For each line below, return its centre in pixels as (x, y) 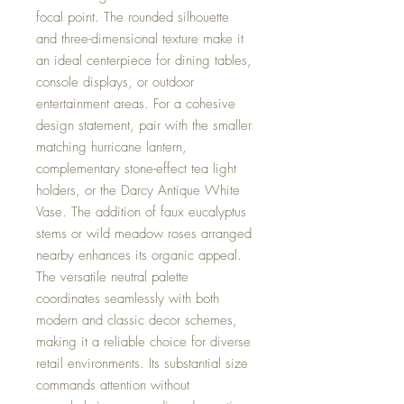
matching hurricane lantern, (111, 147)
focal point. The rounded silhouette (133, 17)
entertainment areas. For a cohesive (136, 104)
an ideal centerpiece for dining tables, (144, 60)
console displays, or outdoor (115, 82)
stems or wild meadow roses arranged (144, 234)
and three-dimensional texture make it (140, 39)
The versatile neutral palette (112, 277)
